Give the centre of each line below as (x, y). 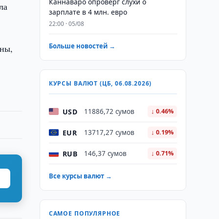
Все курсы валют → (80, 176)
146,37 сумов (105, 153)
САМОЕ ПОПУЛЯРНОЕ (85, 213)
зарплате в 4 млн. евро (88, 12)
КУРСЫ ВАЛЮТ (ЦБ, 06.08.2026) (100, 83)
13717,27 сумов (109, 132)
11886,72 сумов (109, 111)
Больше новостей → (82, 46)
